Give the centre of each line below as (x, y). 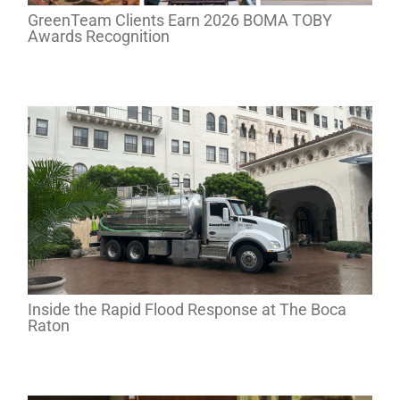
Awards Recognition (98, 37)
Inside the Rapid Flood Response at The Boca (187, 310)
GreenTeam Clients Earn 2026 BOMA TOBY (179, 21)
